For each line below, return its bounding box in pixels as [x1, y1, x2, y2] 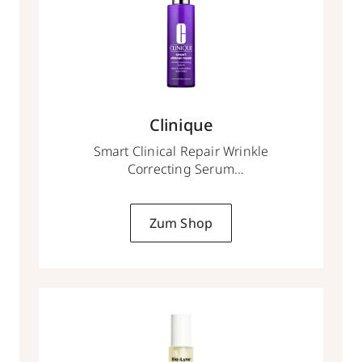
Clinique [149, 114, 213, 136]
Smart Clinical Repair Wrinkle [93, 142, 269, 160]
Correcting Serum [127, 160, 235, 178]
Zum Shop [149, 214, 213, 232]
